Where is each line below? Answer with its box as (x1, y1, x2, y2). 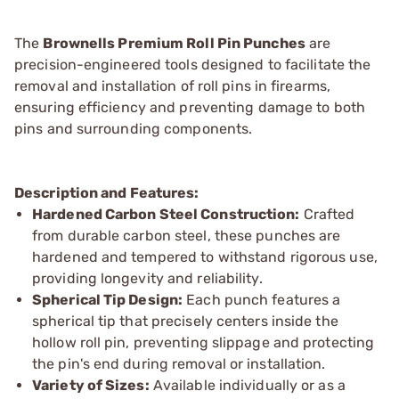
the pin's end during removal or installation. (32, 355, 326, 372)
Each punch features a (183, 291, 341, 308)
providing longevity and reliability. (32, 270, 263, 287)
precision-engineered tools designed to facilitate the (14, 56, 371, 73)
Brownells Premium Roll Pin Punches (43, 35, 305, 52)
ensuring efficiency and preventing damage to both (14, 99, 365, 116)
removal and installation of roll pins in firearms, (14, 77, 331, 94)
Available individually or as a (149, 377, 346, 394)
